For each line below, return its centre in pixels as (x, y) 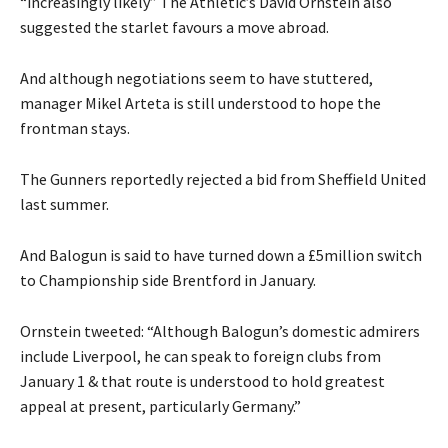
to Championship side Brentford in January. (168, 280)
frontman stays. (75, 128)
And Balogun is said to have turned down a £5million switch (221, 255)
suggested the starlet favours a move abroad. (174, 27)
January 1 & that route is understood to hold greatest (202, 381)
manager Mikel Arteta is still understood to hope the (200, 103)
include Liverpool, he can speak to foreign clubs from (200, 356)
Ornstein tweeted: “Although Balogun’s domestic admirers (220, 331)
